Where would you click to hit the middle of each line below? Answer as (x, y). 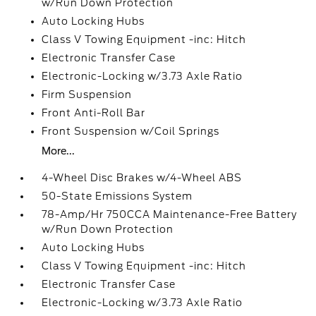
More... (59, 151)
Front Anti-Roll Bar (94, 113)
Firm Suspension (87, 95)
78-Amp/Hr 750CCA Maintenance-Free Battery (170, 214)
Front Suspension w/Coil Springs (131, 131)
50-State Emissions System (117, 196)
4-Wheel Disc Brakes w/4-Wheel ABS (142, 178)
